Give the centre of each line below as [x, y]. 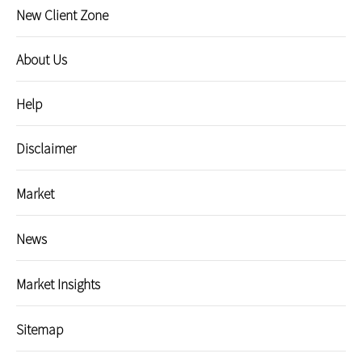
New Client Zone [62, 15]
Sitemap [40, 329]
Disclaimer [46, 148]
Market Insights [58, 284]
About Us [42, 59]
